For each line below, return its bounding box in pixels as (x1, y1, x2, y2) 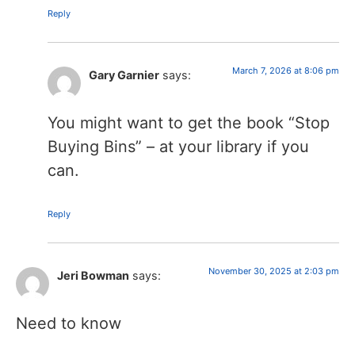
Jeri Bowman (57, 268, 129, 282)
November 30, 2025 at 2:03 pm (208, 265, 339, 277)
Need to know (16, 314, 121, 334)
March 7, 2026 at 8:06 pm (232, 64, 339, 76)
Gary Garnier (89, 67, 159, 82)
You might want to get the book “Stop (48, 113, 330, 132)
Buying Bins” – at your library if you (48, 136, 309, 156)
